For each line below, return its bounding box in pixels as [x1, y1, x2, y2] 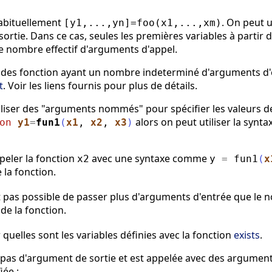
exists [234, 228, 260, 242]
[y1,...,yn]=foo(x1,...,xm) [64, 17, 222, 29]
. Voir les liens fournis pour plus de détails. [3, 79, 197, 93]
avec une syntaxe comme [89, 152, 209, 166]
